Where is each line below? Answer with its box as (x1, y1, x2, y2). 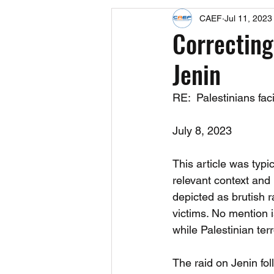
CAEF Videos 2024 (204, 64, 272, 73)
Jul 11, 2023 (224, 13, 272, 23)
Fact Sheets (136, 64, 179, 73)
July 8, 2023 (172, 124, 235, 137)
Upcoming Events (185, 15, 248, 24)
